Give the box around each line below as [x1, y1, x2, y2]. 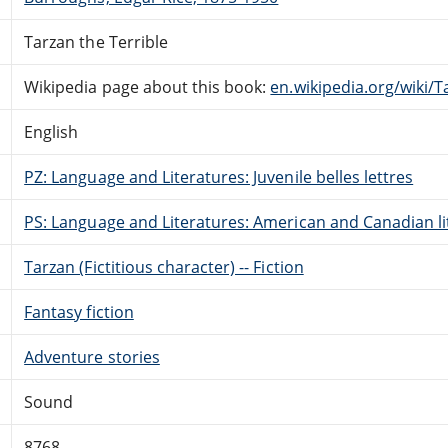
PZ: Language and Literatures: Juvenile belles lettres [24, 165, 414, 188]
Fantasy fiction [24, 300, 134, 323]
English [24, 120, 79, 143]
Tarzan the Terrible [24, 30, 168, 53]
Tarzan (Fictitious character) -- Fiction [24, 255, 304, 278]
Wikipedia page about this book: [24, 75, 271, 98]
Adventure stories [24, 345, 160, 368]
